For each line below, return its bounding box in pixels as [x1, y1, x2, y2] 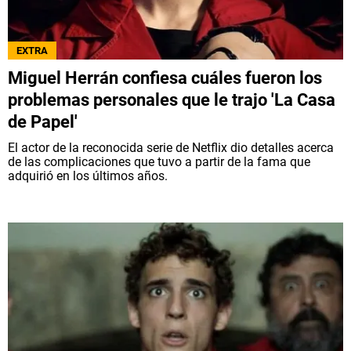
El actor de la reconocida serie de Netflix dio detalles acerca [8, 140, 334, 156]
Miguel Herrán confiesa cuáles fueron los [8, 68, 322, 89]
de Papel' [8, 112, 78, 132]
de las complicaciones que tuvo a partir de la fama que [8, 154, 310, 170]
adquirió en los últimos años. [8, 168, 168, 184]
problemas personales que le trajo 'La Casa [8, 90, 335, 110]
